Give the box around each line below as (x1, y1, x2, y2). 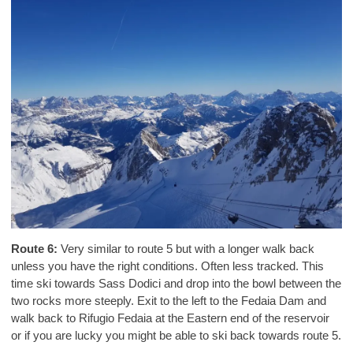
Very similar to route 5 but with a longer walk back (61, 242, 315, 256)
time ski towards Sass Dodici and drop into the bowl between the (11, 277, 342, 291)
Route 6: (11, 242, 61, 256)
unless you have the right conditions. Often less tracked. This (11, 259, 325, 273)
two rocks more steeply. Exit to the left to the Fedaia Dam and (11, 294, 327, 308)
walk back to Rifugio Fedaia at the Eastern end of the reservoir (11, 311, 330, 325)
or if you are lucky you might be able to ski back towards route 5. (11, 329, 342, 343)
